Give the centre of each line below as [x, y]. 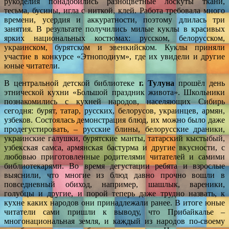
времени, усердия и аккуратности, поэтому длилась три [114, 19]
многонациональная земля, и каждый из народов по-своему [114, 221]
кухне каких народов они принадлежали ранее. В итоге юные [114, 202]
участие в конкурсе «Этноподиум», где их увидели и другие [114, 56]
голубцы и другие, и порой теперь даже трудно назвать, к [114, 193]
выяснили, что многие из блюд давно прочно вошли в [114, 175]
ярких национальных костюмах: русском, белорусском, [114, 38]
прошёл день [200, 83]
